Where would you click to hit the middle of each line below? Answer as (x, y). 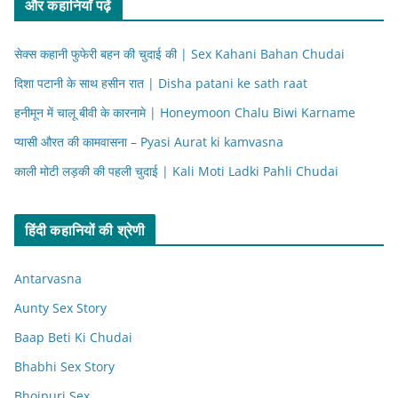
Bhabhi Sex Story (64, 366)
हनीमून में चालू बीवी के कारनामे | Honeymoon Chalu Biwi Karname (185, 112)
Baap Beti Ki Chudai (73, 337)
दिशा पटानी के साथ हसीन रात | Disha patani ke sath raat (161, 83)
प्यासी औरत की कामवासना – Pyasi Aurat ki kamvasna (149, 141)
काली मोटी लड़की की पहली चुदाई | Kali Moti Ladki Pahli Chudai (176, 171)
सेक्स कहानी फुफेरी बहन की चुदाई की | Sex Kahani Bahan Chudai (179, 53)
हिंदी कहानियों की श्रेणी (85, 230)
